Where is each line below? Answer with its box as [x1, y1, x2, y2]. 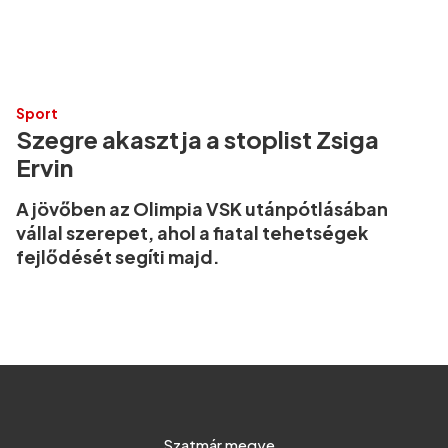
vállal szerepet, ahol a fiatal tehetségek [16, 220, 368, 244]
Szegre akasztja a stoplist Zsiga [16, 123, 379, 154]
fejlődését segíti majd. [16, 244, 220, 268]
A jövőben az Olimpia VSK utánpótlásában [16, 196, 388, 220]
